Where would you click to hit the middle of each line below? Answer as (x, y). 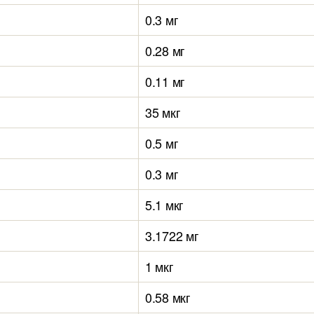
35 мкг (163, 112)
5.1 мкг (165, 205)
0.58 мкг (168, 297)
